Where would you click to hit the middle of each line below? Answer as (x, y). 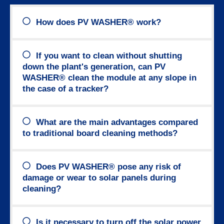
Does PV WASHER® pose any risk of (109, 166)
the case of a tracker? (65, 88)
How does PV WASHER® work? (99, 22)
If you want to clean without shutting (109, 55)
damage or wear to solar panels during (99, 177)
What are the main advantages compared (117, 122)
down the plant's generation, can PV (94, 66)
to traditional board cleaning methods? (100, 133)
